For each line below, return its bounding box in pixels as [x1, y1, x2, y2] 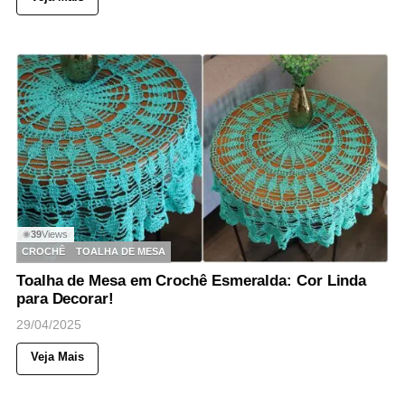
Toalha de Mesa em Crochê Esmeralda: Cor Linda [16, 271, 367, 289]
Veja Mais [31, 349, 84, 363]
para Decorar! [16, 289, 114, 307]
